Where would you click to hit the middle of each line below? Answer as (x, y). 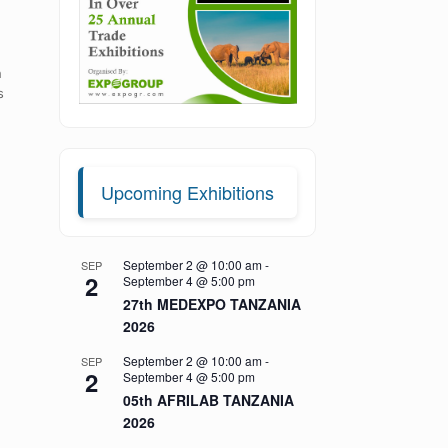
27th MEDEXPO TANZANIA (212, 304)
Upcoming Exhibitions (188, 192)
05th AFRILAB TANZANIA (209, 400)
